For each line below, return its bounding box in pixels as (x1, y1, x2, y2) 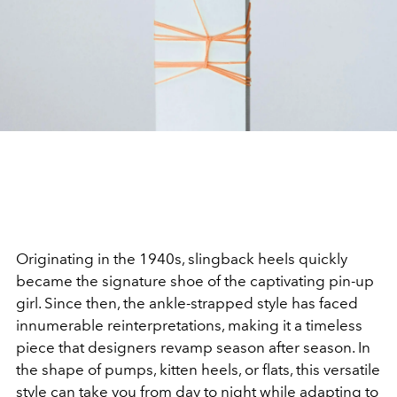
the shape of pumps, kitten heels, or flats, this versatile (16, 361, 380, 379)
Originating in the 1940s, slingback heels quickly (16, 250, 347, 269)
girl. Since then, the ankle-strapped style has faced (16, 294, 358, 313)
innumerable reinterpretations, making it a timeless (16, 316, 362, 335)
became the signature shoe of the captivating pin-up (16, 272, 374, 291)
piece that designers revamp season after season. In (16, 339, 370, 357)
